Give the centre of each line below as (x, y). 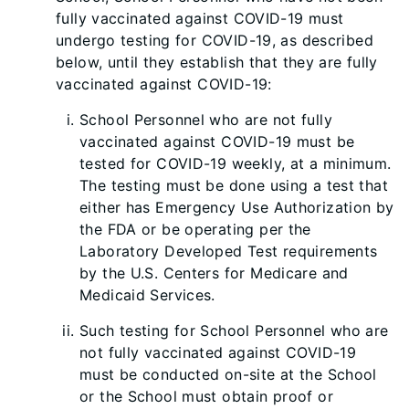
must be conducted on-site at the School (228, 374)
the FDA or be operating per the (195, 229)
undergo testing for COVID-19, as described (215, 40)
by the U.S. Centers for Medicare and (214, 273)
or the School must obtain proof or (206, 396)
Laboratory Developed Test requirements (229, 251)
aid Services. (172, 295)
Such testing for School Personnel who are (234, 330)
